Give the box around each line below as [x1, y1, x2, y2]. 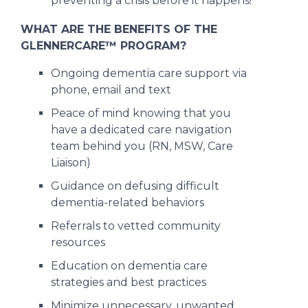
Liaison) [51, 156, 91, 170]
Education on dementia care [51, 259, 208, 273]
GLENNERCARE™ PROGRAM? [21, 39, 186, 53]
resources [51, 236, 105, 250]
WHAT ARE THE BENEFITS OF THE [21, 23, 217, 36]
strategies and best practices [51, 276, 206, 289]
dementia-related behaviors [51, 196, 204, 210]
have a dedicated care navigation [51, 123, 232, 137]
